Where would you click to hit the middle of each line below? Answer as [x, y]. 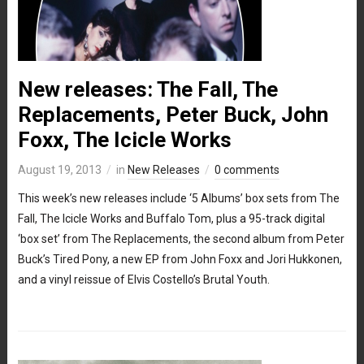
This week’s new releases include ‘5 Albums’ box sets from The [178, 198]
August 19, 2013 [59, 169]
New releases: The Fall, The [147, 89]
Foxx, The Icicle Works [124, 139]
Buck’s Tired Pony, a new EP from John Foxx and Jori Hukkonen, [180, 259]
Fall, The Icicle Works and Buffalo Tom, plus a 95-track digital [171, 218]
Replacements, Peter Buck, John [173, 114]
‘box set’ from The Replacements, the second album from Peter [181, 238]
